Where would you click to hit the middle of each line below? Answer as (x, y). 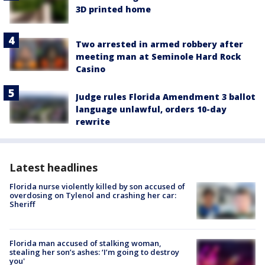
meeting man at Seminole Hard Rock (158, 57)
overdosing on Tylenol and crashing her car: (93, 195)
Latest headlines (54, 168)
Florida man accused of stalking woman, (85, 243)
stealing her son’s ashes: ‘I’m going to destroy (94, 252)
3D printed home (113, 9)
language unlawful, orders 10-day (151, 109)
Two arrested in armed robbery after (159, 44)
